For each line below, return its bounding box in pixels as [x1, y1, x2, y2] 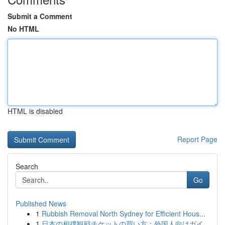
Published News [16, 198, 66, 208]
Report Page [177, 134, 217, 144]
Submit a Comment [8, 11, 72, 21]
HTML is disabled [8, 106, 63, 116]
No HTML [8, 24, 39, 34]
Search [16, 161, 38, 171]
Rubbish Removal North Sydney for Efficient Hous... [42, 208, 205, 218]
